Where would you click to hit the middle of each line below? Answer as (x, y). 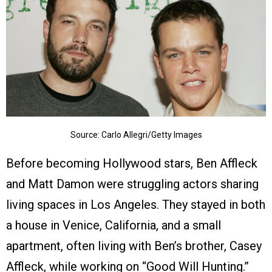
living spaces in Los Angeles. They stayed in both (136, 205)
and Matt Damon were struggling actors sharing (132, 184)
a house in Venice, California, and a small (114, 226)
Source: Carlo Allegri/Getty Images (136, 135)
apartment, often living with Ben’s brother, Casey (134, 246)
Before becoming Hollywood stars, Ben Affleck (132, 164)
